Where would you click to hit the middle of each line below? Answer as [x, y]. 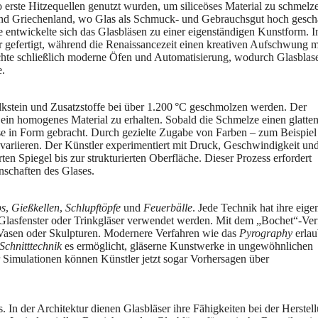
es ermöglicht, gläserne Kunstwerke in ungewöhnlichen [187, 246]
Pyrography [266, 234]
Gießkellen [35, 208]
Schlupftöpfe [93, 208]
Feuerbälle [168, 208]
